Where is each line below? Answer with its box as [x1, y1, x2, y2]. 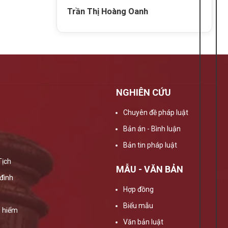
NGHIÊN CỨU [116, 87, 171, 98]
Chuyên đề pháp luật [123, 108, 188, 117]
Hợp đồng [123, 185, 154, 194]
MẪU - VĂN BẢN [116, 164, 183, 175]
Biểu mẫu [123, 202, 153, 210]
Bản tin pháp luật [123, 140, 177, 149]
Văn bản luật [123, 218, 163, 226]
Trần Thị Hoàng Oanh [67, 7, 149, 17]
